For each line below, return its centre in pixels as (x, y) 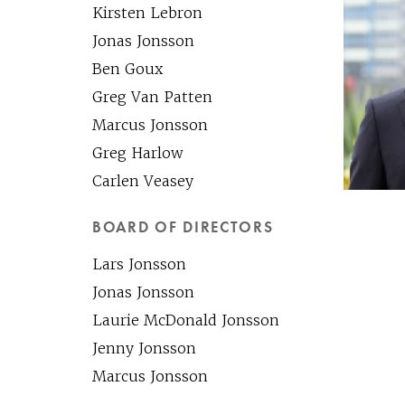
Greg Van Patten (152, 97)
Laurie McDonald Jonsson (186, 320)
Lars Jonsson (139, 264)
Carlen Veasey (143, 181)
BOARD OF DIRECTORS (183, 227)
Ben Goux (127, 69)
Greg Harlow (138, 153)
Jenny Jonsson (144, 348)
